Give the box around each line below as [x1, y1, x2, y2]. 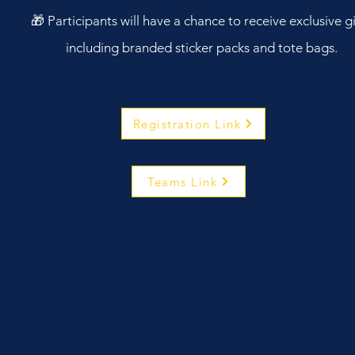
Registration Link [132, 116, 242, 132]
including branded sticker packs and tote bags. [66, 40, 338, 55]
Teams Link [147, 174, 217, 189]
